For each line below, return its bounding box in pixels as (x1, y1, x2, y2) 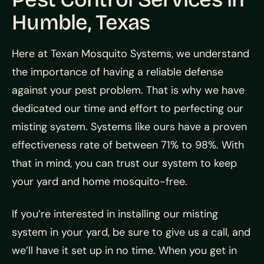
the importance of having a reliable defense (12, 64, 223, 79)
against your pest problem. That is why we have (12, 82, 245, 97)
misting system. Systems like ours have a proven (12, 119, 247, 134)
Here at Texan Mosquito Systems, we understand (12, 46, 249, 61)
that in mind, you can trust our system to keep (12, 156, 237, 170)
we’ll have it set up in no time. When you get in (12, 243, 237, 258)
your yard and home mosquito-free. (12, 174, 187, 189)
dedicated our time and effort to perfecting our (12, 101, 243, 115)
